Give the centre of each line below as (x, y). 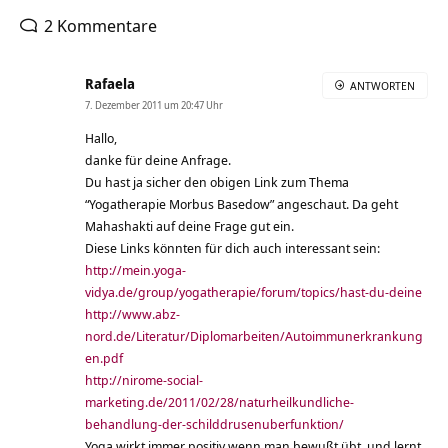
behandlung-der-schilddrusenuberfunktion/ (214, 424)
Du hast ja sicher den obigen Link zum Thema (217, 182)
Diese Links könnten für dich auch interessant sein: (232, 248)
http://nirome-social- (144, 380)
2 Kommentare (100, 26)
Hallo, (101, 138)
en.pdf (104, 358)
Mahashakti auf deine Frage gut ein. (189, 226)
